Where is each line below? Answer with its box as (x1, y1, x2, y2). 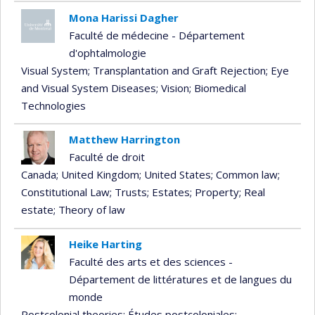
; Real (239, 185, 265, 200)
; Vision (156, 80, 189, 95)
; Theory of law (53, 202, 125, 217)
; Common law (211, 167, 278, 182)
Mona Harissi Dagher (68, 10, 179, 25)
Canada (21, 167, 56, 182)
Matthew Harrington (68, 132, 180, 147)
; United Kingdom (56, 167, 139, 182)
